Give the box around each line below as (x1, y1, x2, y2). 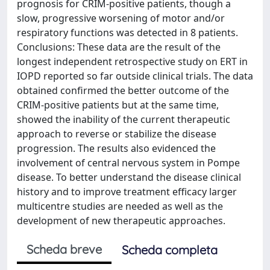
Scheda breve (27, 242, 102, 257)
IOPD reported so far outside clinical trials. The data (17, 69, 253, 83)
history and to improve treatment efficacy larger (17, 185, 237, 198)
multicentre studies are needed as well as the (17, 199, 223, 213)
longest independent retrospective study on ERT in (17, 55, 248, 68)
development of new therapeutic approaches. (17, 214, 225, 227)
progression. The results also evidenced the (17, 142, 216, 155)
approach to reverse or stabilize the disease (17, 127, 216, 140)
